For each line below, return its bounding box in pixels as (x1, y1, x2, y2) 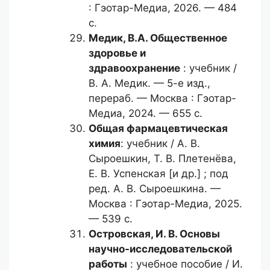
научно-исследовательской (89, 243, 232, 255)
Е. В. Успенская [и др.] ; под (89, 168, 228, 180)
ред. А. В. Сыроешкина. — (89, 183, 221, 195)
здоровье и (89, 47, 146, 59)
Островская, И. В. (89, 228, 180, 240)
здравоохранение (89, 62, 180, 74)
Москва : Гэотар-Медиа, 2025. (89, 198, 242, 210)
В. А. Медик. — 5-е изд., (89, 77, 210, 89)
